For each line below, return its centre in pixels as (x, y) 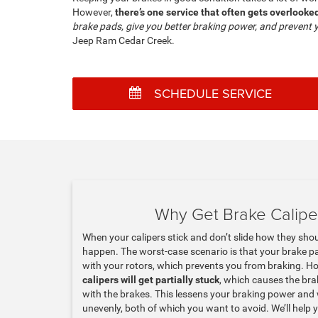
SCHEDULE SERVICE (213, 93)
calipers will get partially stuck (151, 280)
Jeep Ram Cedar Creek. (124, 40)
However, (94, 12)
